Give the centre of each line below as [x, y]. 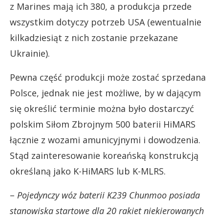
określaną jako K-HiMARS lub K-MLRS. [88, 171]
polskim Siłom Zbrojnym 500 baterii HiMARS [103, 124]
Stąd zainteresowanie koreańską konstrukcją [104, 155]
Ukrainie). [30, 53]
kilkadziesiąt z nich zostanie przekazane [94, 37]
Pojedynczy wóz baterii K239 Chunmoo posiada [109, 195]
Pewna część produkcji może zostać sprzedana [108, 77]
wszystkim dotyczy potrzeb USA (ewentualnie [106, 22]
